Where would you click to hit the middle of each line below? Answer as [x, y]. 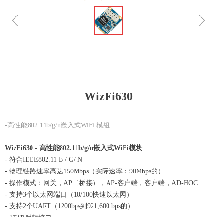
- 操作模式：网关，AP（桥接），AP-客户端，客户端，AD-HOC [101, 183]
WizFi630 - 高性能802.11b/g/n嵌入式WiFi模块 [74, 148]
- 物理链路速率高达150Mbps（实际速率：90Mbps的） [85, 171]
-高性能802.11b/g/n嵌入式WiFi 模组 [57, 125]
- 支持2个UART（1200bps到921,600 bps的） [70, 206]
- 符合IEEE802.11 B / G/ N [44, 160]
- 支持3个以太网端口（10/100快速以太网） [69, 194]
